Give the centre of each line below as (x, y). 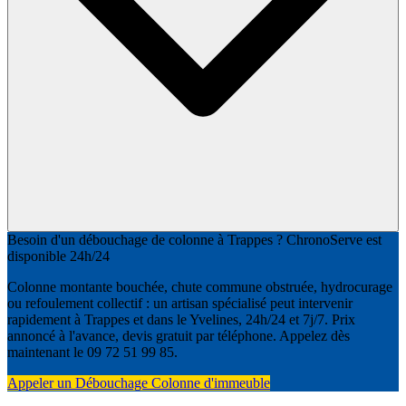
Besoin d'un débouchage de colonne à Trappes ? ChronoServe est (194, 240)
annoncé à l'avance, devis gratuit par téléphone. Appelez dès (179, 336)
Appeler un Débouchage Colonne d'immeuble (139, 383)
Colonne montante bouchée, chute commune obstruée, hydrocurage (200, 287)
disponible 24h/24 (58, 256)
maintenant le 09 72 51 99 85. (92, 353)
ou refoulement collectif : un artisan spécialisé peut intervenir (180, 304)
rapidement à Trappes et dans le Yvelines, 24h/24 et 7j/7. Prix (181, 320)
